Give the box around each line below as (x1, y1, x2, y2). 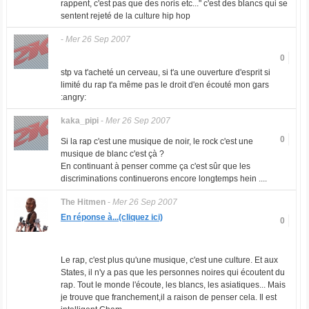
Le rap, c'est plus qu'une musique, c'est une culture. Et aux (60, 255, 278, 265)
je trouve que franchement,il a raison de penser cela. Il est (60, 292, 277, 302)
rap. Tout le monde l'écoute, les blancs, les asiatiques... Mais (60, 280, 286, 290)
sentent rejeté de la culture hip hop (60, 11, 190, 21)
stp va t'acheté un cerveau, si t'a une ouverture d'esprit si (60, 68, 270, 77)
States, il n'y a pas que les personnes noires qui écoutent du (60, 268, 285, 277)
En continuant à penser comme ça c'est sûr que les (60, 161, 250, 171)
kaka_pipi (60, 116, 99, 126)
